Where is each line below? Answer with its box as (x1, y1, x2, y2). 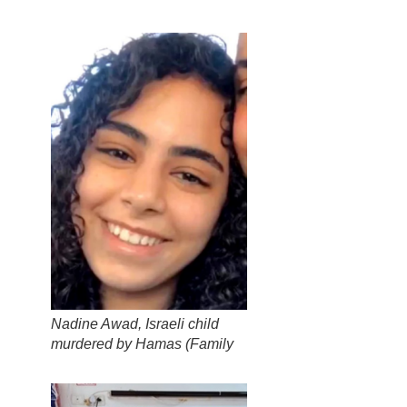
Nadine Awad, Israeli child (51, 315, 219, 332)
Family (190, 335, 233, 352)
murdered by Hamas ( (51, 335, 190, 352)
